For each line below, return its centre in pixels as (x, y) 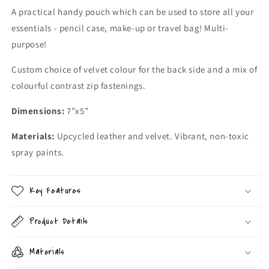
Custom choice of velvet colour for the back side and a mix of (134, 69)
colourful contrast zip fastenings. (80, 85)
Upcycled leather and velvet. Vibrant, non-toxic (153, 136)
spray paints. (39, 152)
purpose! (29, 44)
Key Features (55, 190)
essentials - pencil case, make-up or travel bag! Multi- (120, 28)
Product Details (59, 221)
